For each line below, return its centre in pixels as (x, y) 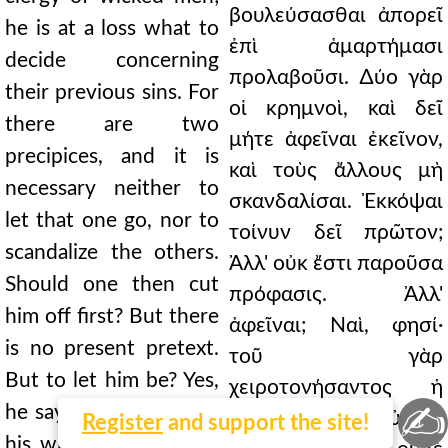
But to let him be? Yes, (112, 380)
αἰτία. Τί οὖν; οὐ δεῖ (336, 418)
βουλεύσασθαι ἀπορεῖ (336, 15)
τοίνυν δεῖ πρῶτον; (336, 232)
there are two (112, 124)
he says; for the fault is (112, 412)
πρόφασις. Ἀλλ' (336, 294)
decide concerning (112, 60)
